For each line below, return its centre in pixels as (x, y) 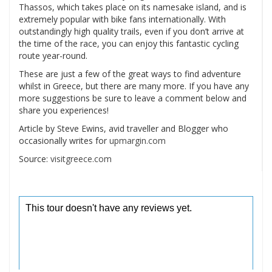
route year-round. (53, 55)
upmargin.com (138, 140)
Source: (35, 158)
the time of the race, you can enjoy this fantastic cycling (129, 43)
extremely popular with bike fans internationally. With (122, 19)
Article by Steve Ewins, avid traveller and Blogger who (124, 128)
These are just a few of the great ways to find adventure (130, 73)
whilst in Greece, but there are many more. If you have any (134, 86)
